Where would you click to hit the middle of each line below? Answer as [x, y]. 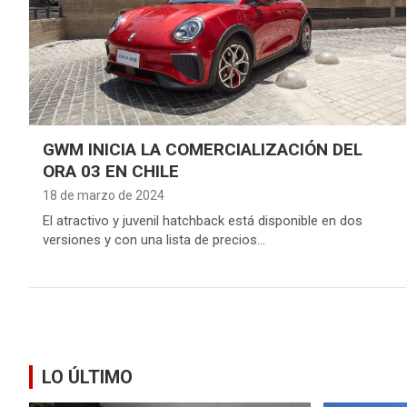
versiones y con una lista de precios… [154, 239]
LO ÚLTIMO [87, 377]
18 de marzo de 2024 [104, 195]
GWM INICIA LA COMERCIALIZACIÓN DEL [203, 149]
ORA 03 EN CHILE [111, 171]
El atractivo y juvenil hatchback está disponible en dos [203, 220]
